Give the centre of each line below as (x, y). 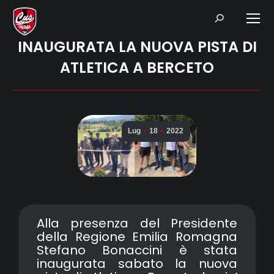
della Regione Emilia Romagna (137, 237)
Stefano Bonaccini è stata (137, 250)
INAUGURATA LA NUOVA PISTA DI (137, 47)
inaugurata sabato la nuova (137, 264)
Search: (228, 17)
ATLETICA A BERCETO (137, 68)
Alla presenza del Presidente (137, 224)
